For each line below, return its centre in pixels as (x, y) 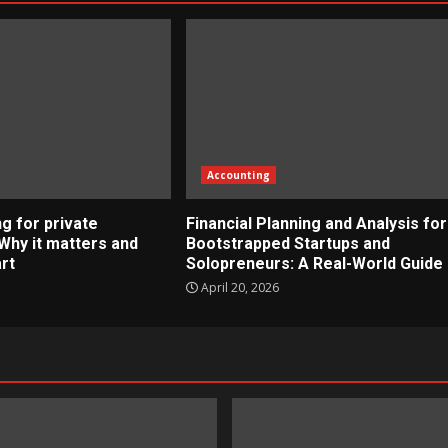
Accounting (238, 174)
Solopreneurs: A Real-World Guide (314, 263)
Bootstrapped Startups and (287, 243)
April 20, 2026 (238, 287)
